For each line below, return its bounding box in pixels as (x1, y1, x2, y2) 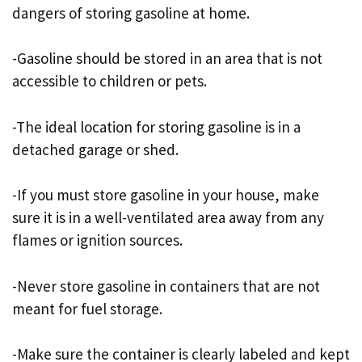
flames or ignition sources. (12, 230, 183, 250)
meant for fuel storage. (12, 298, 162, 318)
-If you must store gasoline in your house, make (12, 185, 319, 204)
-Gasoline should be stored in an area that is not (12, 48, 322, 68)
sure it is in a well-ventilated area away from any (12, 208, 324, 227)
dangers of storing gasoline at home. (12, 2, 250, 23)
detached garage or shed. (12, 139, 179, 159)
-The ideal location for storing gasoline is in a (12, 116, 301, 137)
